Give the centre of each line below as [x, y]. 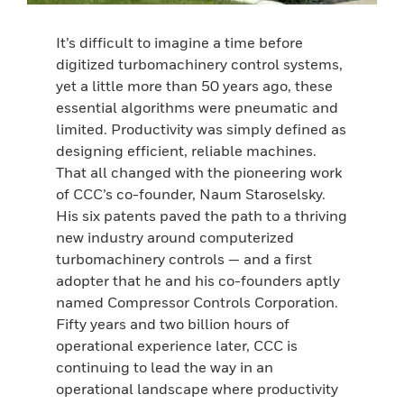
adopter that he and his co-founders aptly [198, 281]
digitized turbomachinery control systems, [200, 64]
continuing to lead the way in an [165, 367]
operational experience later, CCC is [177, 346]
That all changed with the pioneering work [199, 173]
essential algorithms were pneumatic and [197, 108]
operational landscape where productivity [197, 389]
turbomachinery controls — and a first [184, 259]
